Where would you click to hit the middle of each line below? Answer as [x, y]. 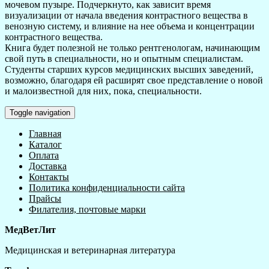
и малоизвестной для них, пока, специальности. [103, 91]
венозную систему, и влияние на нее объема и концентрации [130, 26]
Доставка [48, 166]
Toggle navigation [40, 113]
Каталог [45, 145]
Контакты [49, 177]
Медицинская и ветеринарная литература [90, 250]
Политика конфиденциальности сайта [107, 188]
